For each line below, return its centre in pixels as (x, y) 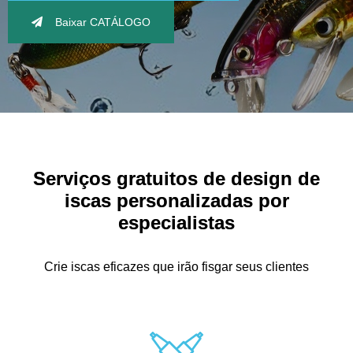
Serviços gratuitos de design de (176, 178)
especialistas (176, 223)
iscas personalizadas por (176, 201)
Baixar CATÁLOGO (103, 22)
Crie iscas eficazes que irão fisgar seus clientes (176, 267)
